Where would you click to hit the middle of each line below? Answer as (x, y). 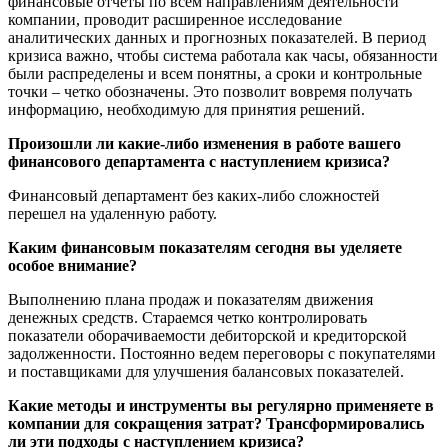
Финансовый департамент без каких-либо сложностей (194, 195)
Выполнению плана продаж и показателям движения (190, 299)
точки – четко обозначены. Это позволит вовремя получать (210, 91)
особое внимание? (72, 265)
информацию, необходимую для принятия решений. (186, 109)
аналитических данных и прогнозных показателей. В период (217, 37)
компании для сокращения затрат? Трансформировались (216, 423)
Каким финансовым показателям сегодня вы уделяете (205, 247)
